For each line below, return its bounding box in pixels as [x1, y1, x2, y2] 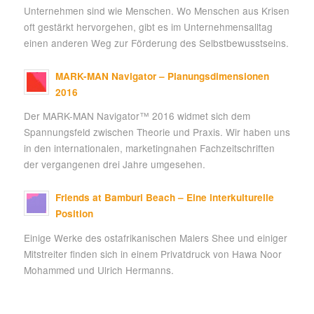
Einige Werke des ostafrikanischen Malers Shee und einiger [23, 230, 287, 245]
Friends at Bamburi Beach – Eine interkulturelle [55, 191, 274, 205]
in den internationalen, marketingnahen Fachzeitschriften [23, 141, 275, 156]
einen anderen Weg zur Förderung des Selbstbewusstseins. [23, 36, 289, 50]
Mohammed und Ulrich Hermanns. [23, 262, 174, 277]
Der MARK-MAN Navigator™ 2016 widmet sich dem [23, 109, 250, 123]
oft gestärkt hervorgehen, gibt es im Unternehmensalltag [23, 20, 273, 34]
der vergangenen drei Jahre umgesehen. [23, 157, 205, 172]
